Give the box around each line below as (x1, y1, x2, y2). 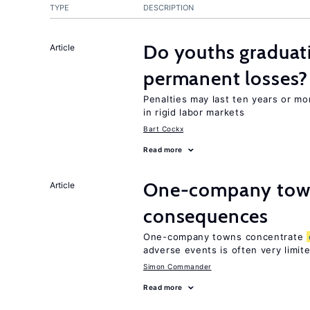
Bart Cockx (143, 125, 183, 133)
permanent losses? (143, 66, 309, 90)
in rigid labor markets (143, 107, 245, 118)
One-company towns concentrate (143, 231, 307, 242)
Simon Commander (143, 262, 212, 271)
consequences (143, 204, 269, 228)
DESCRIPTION (143, 3, 194, 12)
